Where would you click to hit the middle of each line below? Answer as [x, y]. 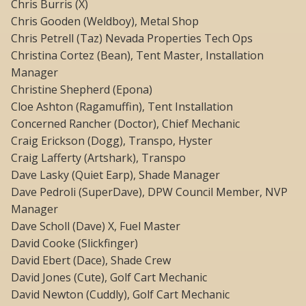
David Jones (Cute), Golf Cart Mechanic [109, 278]
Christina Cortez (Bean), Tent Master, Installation [137, 56]
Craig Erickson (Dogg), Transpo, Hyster [112, 141]
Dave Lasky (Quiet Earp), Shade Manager [115, 175]
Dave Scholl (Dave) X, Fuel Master [96, 226]
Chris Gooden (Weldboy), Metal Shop [105, 22]
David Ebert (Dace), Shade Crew [91, 261]
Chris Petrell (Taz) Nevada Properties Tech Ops [132, 39]
